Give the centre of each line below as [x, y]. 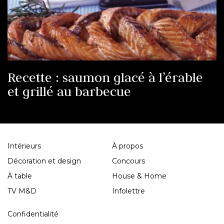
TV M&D [22, 191]
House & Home [139, 176]
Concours [128, 161]
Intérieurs [24, 146]
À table [20, 176]
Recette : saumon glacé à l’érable [105, 78]
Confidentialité [33, 214]
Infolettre [128, 191]
